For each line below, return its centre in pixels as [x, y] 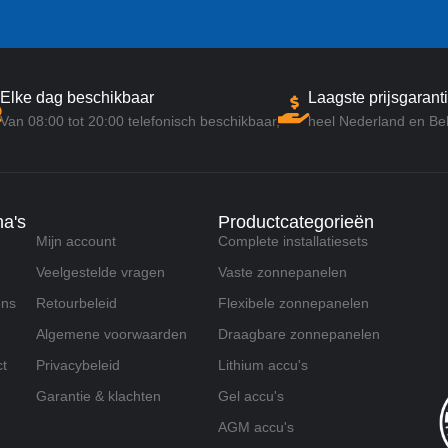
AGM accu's [255, 427]
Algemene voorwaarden [111, 334]
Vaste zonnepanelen [282, 272]
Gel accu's [250, 396]
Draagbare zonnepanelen [298, 334]
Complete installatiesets [292, 241]
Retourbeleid [76, 303]
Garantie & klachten [98, 396]
